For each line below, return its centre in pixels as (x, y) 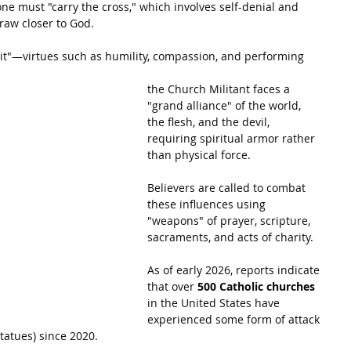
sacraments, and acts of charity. (230, 237)
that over (172, 286)
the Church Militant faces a (220, 89)
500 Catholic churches (256, 286)
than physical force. (199, 155)
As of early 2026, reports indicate (235, 270)
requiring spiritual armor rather (233, 138)
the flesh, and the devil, (210, 122)
